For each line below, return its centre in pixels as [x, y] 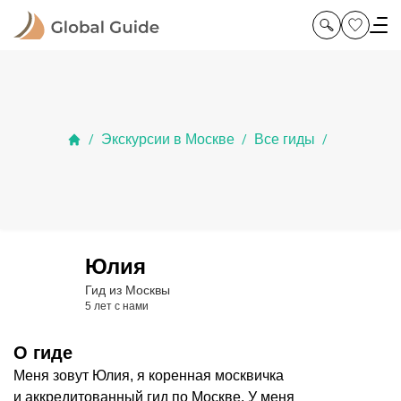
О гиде [43, 353]
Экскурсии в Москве [167, 139]
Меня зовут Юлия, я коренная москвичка [149, 375]
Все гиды [284, 139]
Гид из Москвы [128, 290]
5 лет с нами [117, 306]
